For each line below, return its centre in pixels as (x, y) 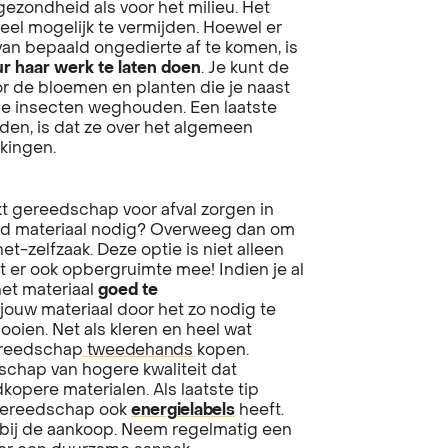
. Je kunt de (245, 68)
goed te (128, 290)
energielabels (183, 410)
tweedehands (138, 350)
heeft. (261, 410)
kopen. (220, 350)
